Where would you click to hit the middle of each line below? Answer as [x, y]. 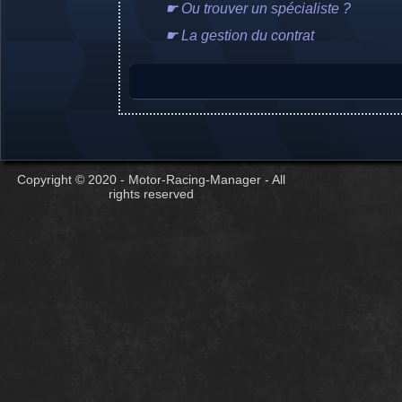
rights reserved [151, 194]
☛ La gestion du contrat [240, 35]
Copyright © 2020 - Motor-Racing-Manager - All [151, 179]
